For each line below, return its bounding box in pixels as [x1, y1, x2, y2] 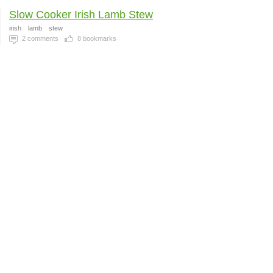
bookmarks [81, 35, 116, 42]
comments [26, 35, 58, 42]
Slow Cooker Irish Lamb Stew [9, 9, 153, 21]
